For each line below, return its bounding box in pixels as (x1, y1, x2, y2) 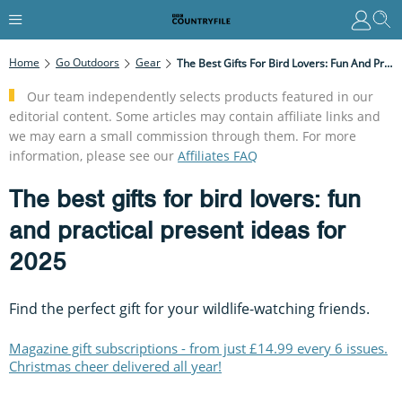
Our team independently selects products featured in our (27, 87, 373, 105)
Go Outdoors (56, 54, 119, 70)
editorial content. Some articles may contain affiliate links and (9, 107, 380, 125)
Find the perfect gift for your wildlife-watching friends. (9, 298, 370, 319)
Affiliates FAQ (178, 146, 258, 164)
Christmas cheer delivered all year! (9, 356, 222, 375)
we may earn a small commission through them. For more (9, 127, 356, 144)
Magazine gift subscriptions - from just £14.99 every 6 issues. (9, 338, 388, 357)
